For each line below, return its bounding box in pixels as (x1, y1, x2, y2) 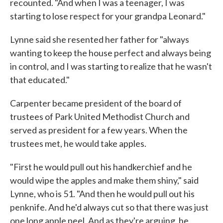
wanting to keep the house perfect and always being (10, 47, 211, 59)
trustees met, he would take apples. (10, 138, 146, 149)
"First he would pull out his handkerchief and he (10, 161, 192, 173)
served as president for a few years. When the (10, 124, 188, 136)
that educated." (10, 74, 70, 86)
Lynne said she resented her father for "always (10, 34, 189, 45)
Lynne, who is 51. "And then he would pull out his (10, 188, 195, 200)
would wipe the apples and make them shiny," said (10, 175, 199, 186)
